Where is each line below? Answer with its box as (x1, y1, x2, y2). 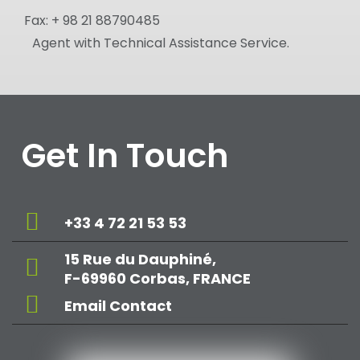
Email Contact (64, 296, 172, 316)
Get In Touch (22, 133, 228, 178)
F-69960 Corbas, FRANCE (64, 268, 251, 288)
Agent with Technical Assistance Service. (32, 34, 289, 52)
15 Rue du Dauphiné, (64, 249, 216, 269)
